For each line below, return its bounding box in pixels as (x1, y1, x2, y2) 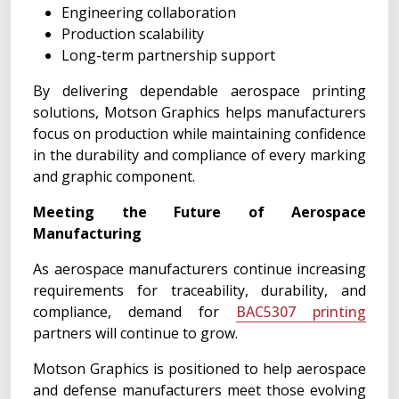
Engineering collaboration (61, 3, 236, 22)
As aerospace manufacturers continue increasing (33, 259, 366, 279)
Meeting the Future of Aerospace (33, 202, 366, 222)
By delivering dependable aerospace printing (33, 81, 366, 101)
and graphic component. (33, 167, 195, 186)
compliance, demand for (33, 302, 236, 322)
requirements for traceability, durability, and (33, 281, 366, 300)
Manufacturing (33, 224, 142, 243)
